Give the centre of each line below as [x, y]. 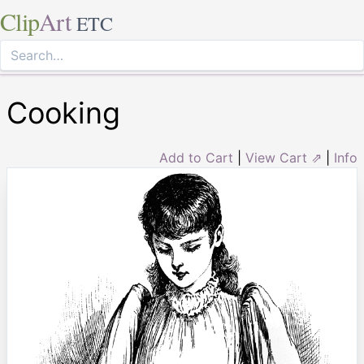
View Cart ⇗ [284, 158]
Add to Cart [196, 158]
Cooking [63, 113]
